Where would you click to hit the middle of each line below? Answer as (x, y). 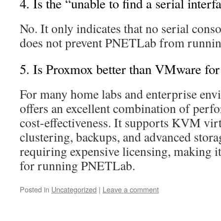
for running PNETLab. (77, 166)
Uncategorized (74, 189)
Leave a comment (131, 189)
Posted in (35, 189)
